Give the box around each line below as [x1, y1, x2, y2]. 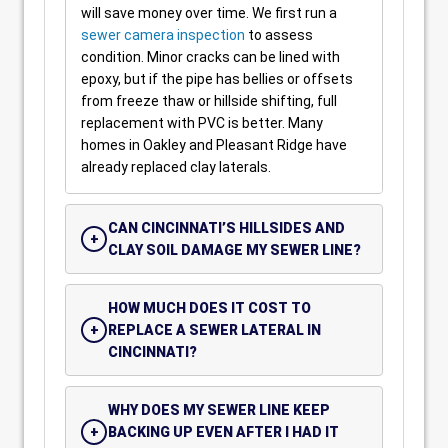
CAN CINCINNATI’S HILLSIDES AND [108, 220, 345, 236]
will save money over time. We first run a [81, 5, 337, 21]
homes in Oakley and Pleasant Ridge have [81, 137, 347, 153]
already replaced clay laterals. [81, 159, 271, 175]
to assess [245, 27, 313, 43]
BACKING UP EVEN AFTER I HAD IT [108, 424, 339, 440]
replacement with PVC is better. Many [81, 115, 323, 131]
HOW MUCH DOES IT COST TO [108, 300, 311, 316]
